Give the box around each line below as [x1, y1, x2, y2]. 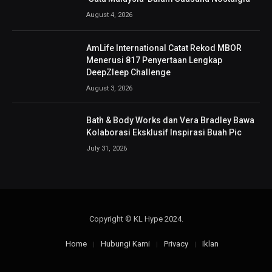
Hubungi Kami [101, 239, 150, 248]
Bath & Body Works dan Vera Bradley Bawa [86, 115, 254, 126]
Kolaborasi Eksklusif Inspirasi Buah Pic [86, 127, 242, 138]
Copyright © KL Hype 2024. [89, 214, 183, 223]
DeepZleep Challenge [86, 67, 171, 78]
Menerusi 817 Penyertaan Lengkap [86, 55, 222, 66]
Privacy [164, 239, 188, 248]
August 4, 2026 [86, 11, 132, 19]
